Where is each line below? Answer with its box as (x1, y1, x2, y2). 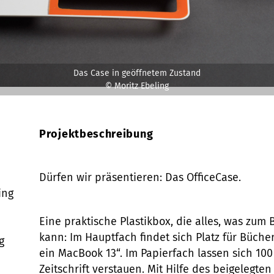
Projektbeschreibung (39, 127, 154, 141)
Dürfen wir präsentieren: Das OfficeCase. (39, 171, 241, 184)
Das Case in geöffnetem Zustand (73, 68, 201, 78)
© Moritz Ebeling (105, 81, 169, 91)
